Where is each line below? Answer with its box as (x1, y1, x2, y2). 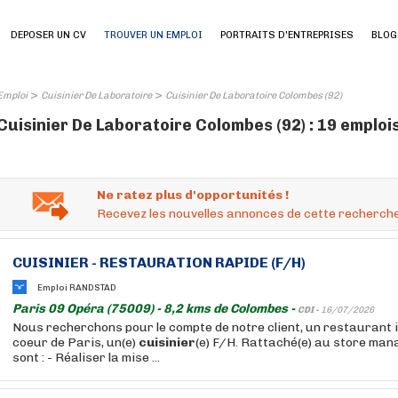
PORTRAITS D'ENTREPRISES (220, 29, 354, 41)
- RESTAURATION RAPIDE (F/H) (89, 254, 306, 271)
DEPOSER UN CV (11, 29, 86, 41)
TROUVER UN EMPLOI (104, 29, 203, 41)
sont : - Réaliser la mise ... (12, 350, 160, 365)
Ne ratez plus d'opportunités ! (97, 187, 289, 203)
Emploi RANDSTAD (37, 282, 116, 293)
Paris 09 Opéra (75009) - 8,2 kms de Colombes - (12, 301, 298, 316)
